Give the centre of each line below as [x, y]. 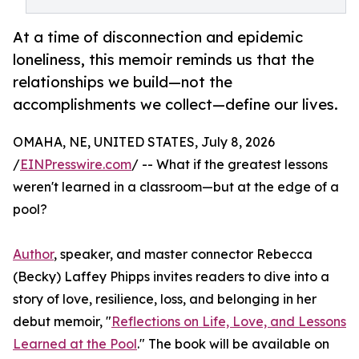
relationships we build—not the [123, 82]
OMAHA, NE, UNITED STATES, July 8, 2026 [144, 142]
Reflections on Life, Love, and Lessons [229, 322]
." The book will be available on [233, 344]
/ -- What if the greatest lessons [230, 165]
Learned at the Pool [75, 344]
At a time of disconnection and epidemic [158, 37]
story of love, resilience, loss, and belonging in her [165, 299]
